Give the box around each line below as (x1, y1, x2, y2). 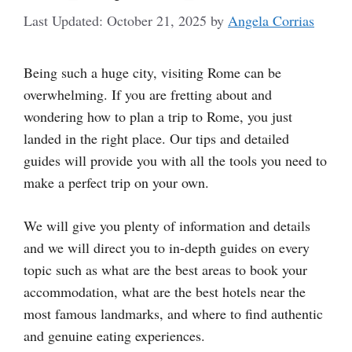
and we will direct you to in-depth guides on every (24, 238, 310, 258)
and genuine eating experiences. (24, 326, 205, 346)
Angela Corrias (228, 11, 314, 31)
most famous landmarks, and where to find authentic (24, 304, 323, 324)
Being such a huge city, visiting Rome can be (24, 63, 281, 82)
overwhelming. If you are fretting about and (24, 85, 272, 104)
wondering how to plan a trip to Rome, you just (24, 107, 292, 126)
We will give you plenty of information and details (24, 216, 310, 236)
